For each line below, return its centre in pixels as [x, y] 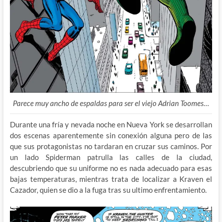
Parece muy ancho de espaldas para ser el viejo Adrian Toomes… [111, 103]
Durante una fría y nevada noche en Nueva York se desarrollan [111, 125]
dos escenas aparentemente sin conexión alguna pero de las [111, 136]
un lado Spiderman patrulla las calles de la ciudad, [111, 157]
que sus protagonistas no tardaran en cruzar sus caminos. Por [111, 146]
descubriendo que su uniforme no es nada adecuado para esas [111, 168]
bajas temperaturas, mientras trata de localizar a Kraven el [111, 179]
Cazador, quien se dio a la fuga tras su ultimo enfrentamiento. [108, 190]
